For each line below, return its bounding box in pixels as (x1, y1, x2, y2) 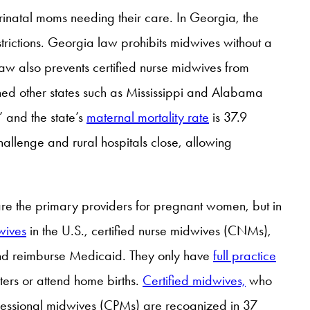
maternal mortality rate (86, 108, 209, 125)
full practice (213, 246, 276, 264)
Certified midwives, (143, 271, 246, 289)
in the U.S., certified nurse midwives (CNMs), (26, 221, 271, 239)
